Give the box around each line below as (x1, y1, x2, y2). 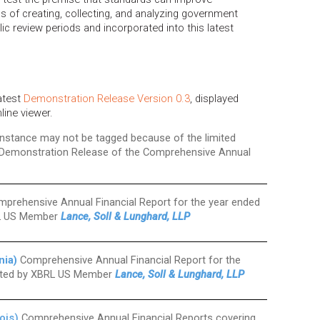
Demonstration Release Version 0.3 (24, 91, 190, 105)
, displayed (190, 91, 239, 105)
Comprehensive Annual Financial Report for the (17, 254, 241, 267)
